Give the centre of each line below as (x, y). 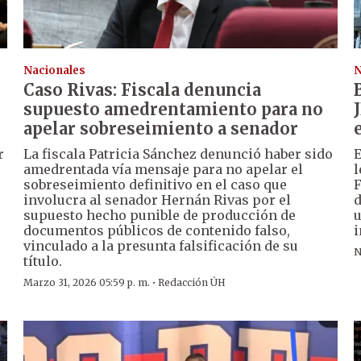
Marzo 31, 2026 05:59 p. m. (87, 282)
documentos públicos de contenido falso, (157, 230)
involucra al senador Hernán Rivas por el (158, 199)
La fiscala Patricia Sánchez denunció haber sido (178, 154)
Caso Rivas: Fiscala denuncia (143, 89)
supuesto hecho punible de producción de (160, 215)
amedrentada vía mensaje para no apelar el (164, 169)
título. (43, 261)
